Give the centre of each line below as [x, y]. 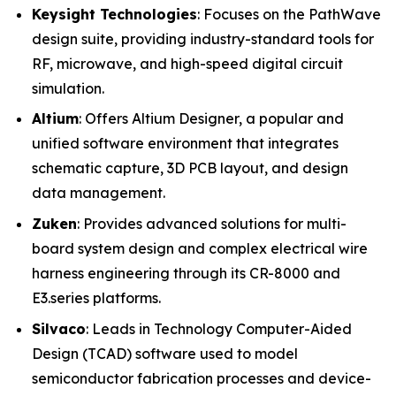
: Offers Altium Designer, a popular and [211, 119]
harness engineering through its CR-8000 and [186, 273]
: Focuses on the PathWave [289, 14]
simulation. [68, 88]
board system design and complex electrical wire [200, 248]
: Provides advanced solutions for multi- [212, 223]
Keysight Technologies [114, 14]
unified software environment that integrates [185, 144]
